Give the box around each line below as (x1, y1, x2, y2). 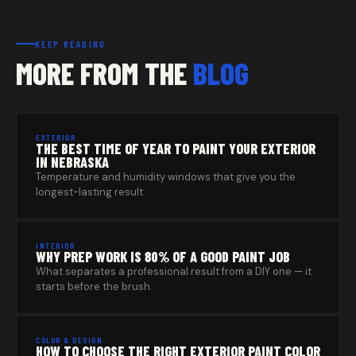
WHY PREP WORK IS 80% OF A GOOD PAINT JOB (36, 248, 290, 266)
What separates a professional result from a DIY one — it (36, 265, 311, 279)
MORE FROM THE (16, 55, 193, 92)
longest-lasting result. (36, 185, 145, 199)
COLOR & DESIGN (36, 335, 103, 346)
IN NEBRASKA (36, 153, 109, 172)
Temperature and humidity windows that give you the (36, 170, 296, 184)
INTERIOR (36, 241, 75, 251)
